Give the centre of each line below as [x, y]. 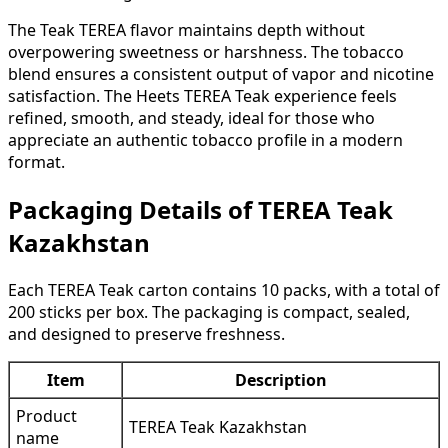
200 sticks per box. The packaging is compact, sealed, [209, 311]
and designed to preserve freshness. [146, 333]
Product [46, 415]
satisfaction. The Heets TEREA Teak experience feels [202, 95]
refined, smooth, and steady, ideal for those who [191, 117]
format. [36, 161]
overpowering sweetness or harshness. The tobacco [206, 51]
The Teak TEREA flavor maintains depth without [186, 29]
